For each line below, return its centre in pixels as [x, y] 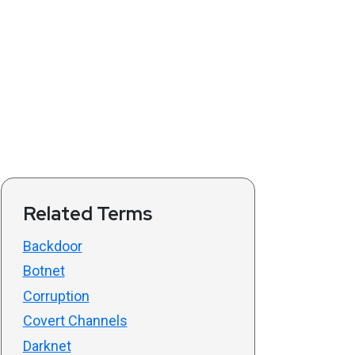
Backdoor [52, 246]
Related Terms [87, 213]
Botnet [44, 271]
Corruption [56, 296]
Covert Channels [75, 321]
